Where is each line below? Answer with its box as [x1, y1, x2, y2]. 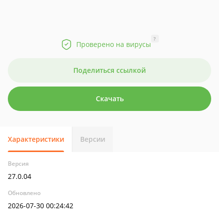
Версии [80, 134, 105, 144]
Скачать [95, 94, 124, 103]
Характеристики [8, 134, 64, 144]
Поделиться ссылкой [73, 66, 146, 75]
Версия [8, 159, 29, 168]
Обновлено [8, 189, 41, 197]
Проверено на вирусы [76, 40, 151, 49]
